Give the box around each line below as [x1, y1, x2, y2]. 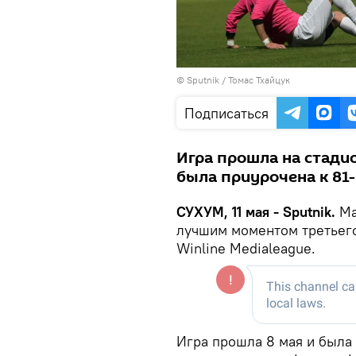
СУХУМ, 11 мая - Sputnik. [176, 203, 339, 222]
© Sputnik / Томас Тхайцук [176, 74, 290, 87]
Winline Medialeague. [176, 239, 315, 258]
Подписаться [184, 104, 269, 123]
